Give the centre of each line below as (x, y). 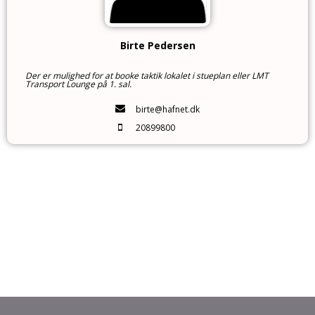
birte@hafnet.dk (168, 110)
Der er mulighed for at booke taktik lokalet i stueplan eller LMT (147, 76)
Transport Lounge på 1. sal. (78, 84)
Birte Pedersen (157, 45)
